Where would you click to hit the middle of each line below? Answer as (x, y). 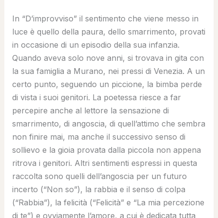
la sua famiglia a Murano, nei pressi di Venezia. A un (108, 71)
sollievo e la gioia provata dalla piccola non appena (106, 150)
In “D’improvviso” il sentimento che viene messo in (105, 18)
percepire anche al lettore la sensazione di (90, 110)
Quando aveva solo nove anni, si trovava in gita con (108, 58)
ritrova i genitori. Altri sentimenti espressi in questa (104, 163)
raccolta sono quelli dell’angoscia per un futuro (99, 176)
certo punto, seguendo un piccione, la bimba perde (107, 84)
